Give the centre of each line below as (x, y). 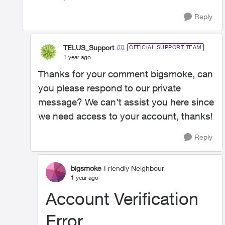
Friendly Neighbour (134, 168)
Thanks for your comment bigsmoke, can (126, 74)
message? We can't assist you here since (126, 102)
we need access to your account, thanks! (126, 116)
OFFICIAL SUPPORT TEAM (165, 47)
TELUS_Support (89, 47)
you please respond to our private (109, 88)
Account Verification (122, 198)
